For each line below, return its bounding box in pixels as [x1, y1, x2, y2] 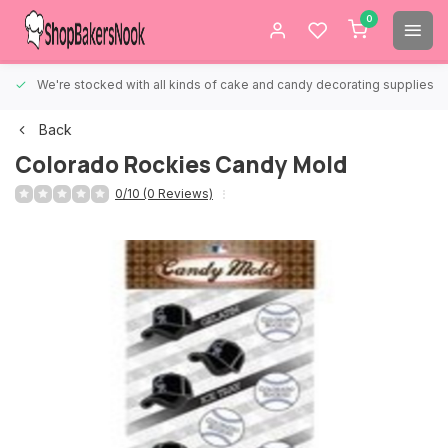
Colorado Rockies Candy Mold [15, 149, 348, 180]
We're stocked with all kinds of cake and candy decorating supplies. [37, 77, 437, 92]
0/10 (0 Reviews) [115, 186, 213, 201]
